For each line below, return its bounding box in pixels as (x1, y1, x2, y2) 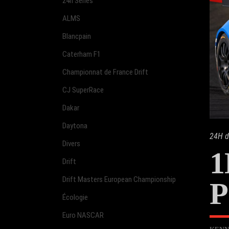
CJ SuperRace (62, 85, 104, 95)
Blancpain (62, 31, 91, 41)
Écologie (62, 192, 88, 202)
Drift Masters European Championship (62, 174, 176, 184)
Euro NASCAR (62, 210, 104, 220)
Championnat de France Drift (62, 67, 148, 77)
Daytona (62, 121, 87, 130)
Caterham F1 (62, 49, 101, 59)
